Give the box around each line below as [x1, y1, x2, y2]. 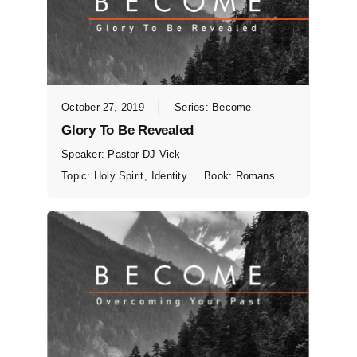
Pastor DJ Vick [108, 147, 181, 160]
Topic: [61, 169, 94, 182]
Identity [151, 169, 187, 182]
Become [212, 100, 252, 113]
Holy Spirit [93, 169, 144, 182]
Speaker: [61, 147, 108, 160]
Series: [175, 100, 213, 113]
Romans [235, 169, 275, 182]
